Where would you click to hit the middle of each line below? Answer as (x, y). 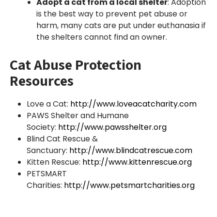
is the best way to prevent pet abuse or (112, 14)
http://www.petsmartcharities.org (129, 185)
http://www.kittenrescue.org (137, 162)
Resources (42, 80)
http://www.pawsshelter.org (112, 127)
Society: (42, 127)
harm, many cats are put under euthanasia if (121, 25)
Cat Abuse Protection (76, 64)
